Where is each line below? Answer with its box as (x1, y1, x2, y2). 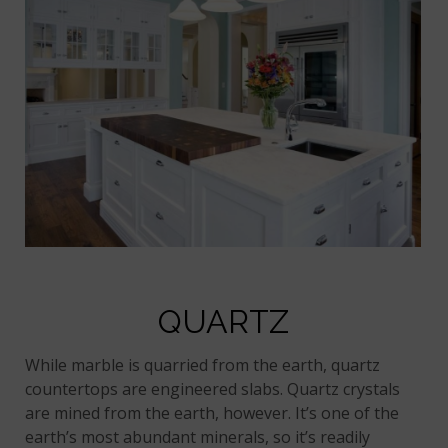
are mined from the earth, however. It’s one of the (25, 401, 400, 424)
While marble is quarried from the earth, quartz (25, 353, 381, 376)
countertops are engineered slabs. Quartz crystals (25, 377, 401, 400)
